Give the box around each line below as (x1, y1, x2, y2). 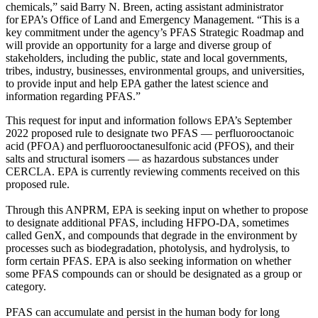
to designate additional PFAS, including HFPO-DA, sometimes (6, 216, 289, 229)
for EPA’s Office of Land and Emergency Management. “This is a (6, 13, 300, 26)
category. (6, 280, 46, 293)
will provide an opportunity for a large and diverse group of (6, 39, 271, 52)
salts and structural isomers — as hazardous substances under (6, 153, 278, 165)
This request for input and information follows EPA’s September (6, 114, 292, 127)
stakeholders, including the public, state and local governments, (6, 52, 287, 65)
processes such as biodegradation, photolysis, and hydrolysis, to (6, 242, 290, 255)
